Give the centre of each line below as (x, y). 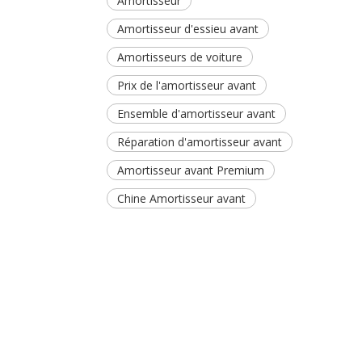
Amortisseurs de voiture (180, 57)
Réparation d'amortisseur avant (200, 142)
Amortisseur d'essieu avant (188, 29)
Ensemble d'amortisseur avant (196, 114)
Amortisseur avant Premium (191, 170)
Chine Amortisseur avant (181, 198)
